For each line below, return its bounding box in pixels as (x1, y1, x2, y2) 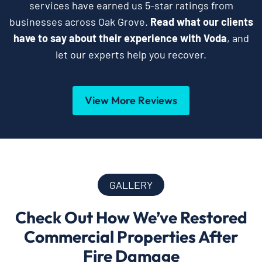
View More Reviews (85, 93, 177, 107)
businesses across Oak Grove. (9, 15, 150, 28)
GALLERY (109, 178, 153, 191)
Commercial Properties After (24, 226, 238, 247)
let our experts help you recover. (56, 47, 206, 61)
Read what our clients (150, 15, 253, 28)
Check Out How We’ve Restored (15, 206, 247, 227)
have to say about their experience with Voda (13, 31, 227, 44)
